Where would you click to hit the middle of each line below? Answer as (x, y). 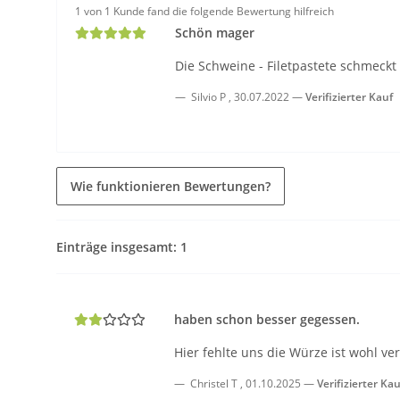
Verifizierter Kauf (349, 97)
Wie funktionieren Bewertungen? (171, 186)
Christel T (214, 383)
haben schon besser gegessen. (267, 319)
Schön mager (215, 33)
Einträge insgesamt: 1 (122, 247)
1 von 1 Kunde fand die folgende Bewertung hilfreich (204, 11)
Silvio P (208, 97)
